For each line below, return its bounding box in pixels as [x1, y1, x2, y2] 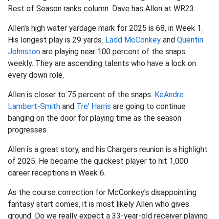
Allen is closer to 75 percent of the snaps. [8, 90, 154, 100]
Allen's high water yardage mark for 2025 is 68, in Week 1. [8, 23, 203, 33]
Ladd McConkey [105, 35, 161, 45]
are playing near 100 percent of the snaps [40, 47, 185, 57]
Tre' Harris [76, 102, 111, 111]
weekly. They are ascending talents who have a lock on [8, 59, 196, 68]
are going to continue [111, 102, 186, 111]
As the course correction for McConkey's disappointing [8, 188, 197, 197]
